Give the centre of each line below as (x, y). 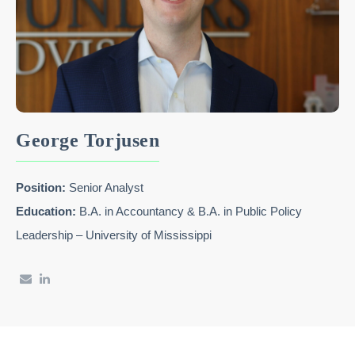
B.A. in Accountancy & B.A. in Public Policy (189, 211)
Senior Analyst (105, 187)
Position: (41, 187)
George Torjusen (88, 140)
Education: (46, 211)
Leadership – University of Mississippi (114, 235)
